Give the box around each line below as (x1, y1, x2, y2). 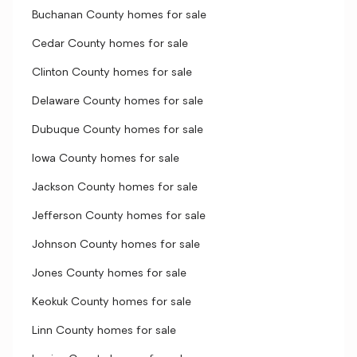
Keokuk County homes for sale (32, 296, 191, 308)
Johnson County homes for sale (32, 239, 200, 251)
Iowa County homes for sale (32, 153, 179, 165)
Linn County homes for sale (32, 325, 176, 337)
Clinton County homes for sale (32, 67, 192, 79)
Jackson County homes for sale (32, 182, 198, 194)
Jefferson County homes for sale (32, 210, 206, 222)
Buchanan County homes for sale (32, 10, 206, 22)
